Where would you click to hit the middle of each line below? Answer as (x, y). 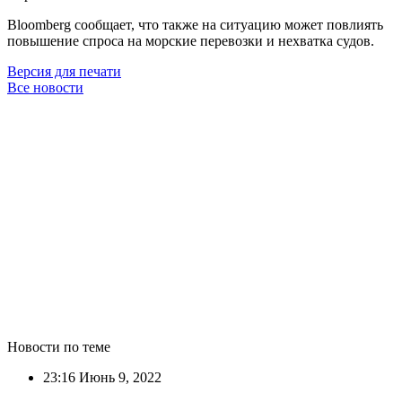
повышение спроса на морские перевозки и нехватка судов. (191, 40)
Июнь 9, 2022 (118, 377)
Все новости (45, 87)
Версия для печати (64, 71)
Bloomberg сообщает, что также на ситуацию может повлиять (195, 24)
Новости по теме (59, 346)
